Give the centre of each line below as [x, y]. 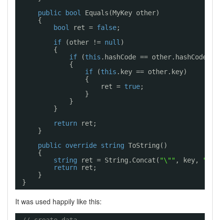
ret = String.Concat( [120, 160]
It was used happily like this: [58, 201]
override [81, 145]
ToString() [148, 145]
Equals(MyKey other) [122, 13]
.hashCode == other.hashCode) [156, 57]
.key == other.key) [152, 72]
